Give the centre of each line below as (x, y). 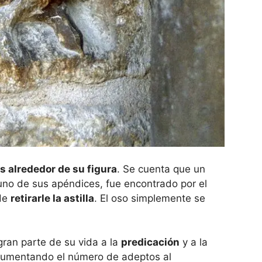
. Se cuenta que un (161, 169)
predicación (150, 242)
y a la (194, 242)
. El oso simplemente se (150, 198)
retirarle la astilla (52, 198)
